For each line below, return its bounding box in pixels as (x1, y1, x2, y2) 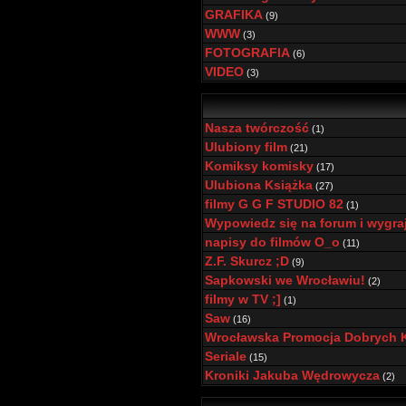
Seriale (205, 349, 246, 363)
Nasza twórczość (205, 121, 309, 135)
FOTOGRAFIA (205, 45, 290, 60)
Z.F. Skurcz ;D (205, 254, 289, 268)
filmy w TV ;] (205, 292, 281, 306)
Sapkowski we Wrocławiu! (205, 273, 365, 287)
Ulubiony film (205, 140, 287, 154)
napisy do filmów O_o (205, 235, 340, 249)
